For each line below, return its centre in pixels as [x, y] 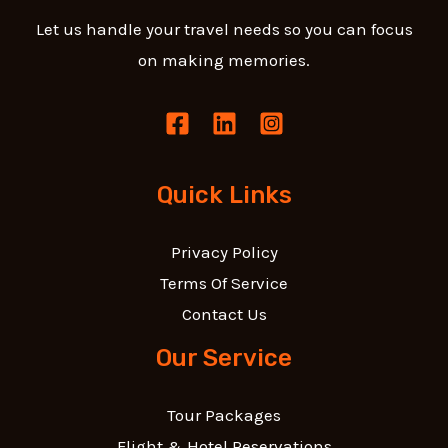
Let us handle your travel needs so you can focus [224, 29]
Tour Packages [224, 415]
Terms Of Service [224, 283]
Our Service [224, 358]
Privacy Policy [224, 252]
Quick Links [224, 195]
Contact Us [224, 314]
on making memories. [224, 60]
